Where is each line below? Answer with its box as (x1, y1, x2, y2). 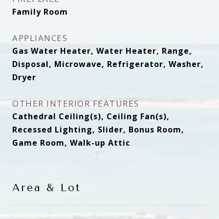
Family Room (12, 6, 68, 17)
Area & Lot (12, 182, 81, 194)
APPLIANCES (12, 32, 67, 44)
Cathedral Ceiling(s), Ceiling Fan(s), (12, 111, 170, 122)
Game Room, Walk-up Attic (12, 137, 130, 148)
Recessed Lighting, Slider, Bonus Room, (12, 124, 184, 135)
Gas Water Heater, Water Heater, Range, (12, 45, 192, 56)
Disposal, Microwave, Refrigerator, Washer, (12, 59, 204, 69)
